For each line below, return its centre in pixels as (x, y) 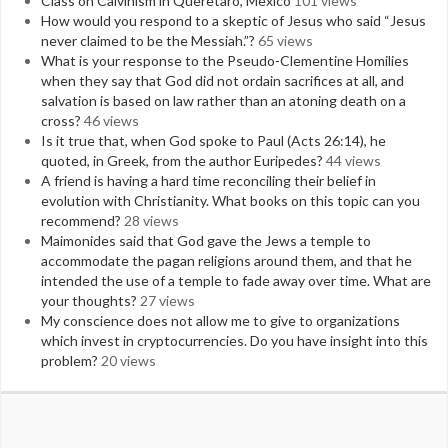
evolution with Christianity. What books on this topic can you (230, 200)
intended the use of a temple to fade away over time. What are (236, 280)
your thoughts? (89, 300)
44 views (353, 160)
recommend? (81, 220)
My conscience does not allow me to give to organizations (220, 320)
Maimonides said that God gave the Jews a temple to (206, 240)
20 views (128, 360)
